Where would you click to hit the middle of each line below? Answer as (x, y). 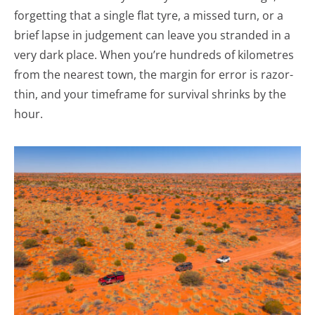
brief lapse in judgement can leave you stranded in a (152, 35)
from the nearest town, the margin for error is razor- (154, 75)
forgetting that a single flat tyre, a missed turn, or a (149, 15)
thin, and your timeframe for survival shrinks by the (150, 94)
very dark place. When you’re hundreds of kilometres (154, 55)
